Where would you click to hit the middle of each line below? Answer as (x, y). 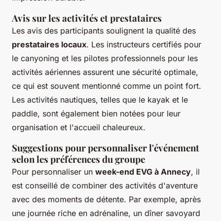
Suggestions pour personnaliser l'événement (106, 148)
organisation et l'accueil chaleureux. (79, 128)
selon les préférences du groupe (78, 159)
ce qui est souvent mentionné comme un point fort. (107, 86)
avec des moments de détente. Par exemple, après (106, 200)
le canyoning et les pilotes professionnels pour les (105, 58)
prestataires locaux (49, 45)
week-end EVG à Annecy (143, 172)
